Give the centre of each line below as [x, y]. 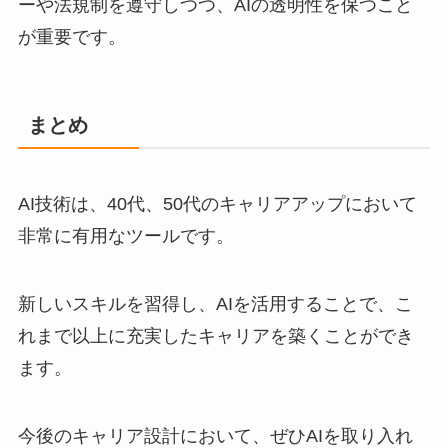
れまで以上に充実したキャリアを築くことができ [215, 335]
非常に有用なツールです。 [125, 235]
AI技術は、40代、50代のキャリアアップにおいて [217, 203]
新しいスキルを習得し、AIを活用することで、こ [215, 303]
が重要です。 [71, 36]
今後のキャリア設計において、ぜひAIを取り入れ [215, 435]
